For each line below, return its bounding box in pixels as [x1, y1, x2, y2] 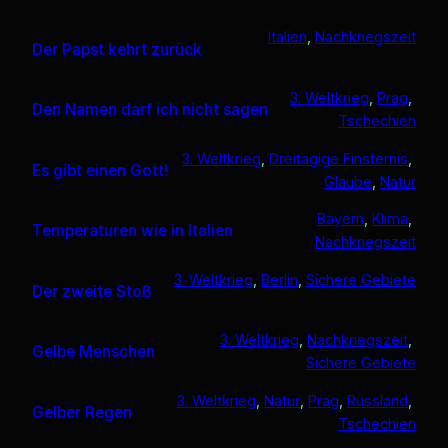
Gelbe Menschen [32, 342, 155, 362]
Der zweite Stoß [32, 281, 152, 301]
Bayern [317, 210, 364, 228]
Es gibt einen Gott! [32, 160, 168, 180]
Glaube [324, 172, 372, 190]
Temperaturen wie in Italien [32, 221, 233, 241]
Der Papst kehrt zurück [32, 39, 202, 59]
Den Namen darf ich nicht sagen [32, 100, 268, 120]
